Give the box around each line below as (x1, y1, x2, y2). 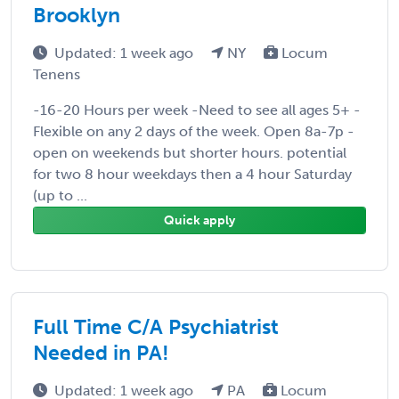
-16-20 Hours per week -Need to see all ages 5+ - (33, 101, 361, 118)
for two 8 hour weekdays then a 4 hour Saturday (33, 165, 352, 183)
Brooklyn (33, 2, 120, 28)
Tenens (33, 65, 80, 83)
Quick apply (164, 212, 235, 228)
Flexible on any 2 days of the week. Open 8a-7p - (33, 122, 354, 140)
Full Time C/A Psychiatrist (33, 313, 279, 339)
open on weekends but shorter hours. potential (33, 143, 346, 161)
